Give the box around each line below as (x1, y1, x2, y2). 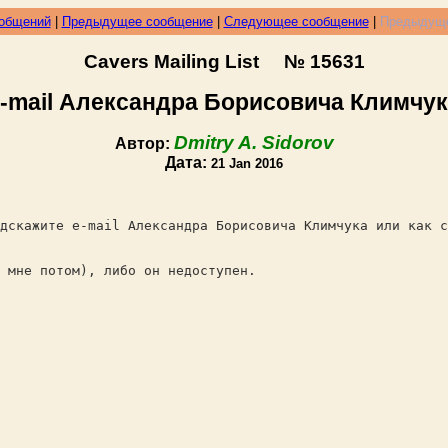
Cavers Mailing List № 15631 (83, 51, 365, 72)
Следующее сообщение (223, 14, 369, 29)
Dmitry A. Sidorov (173, 132, 334, 153)
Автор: (114, 135, 174, 152)
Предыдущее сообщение (61, 14, 213, 29)
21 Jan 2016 (211, 156, 283, 171)
